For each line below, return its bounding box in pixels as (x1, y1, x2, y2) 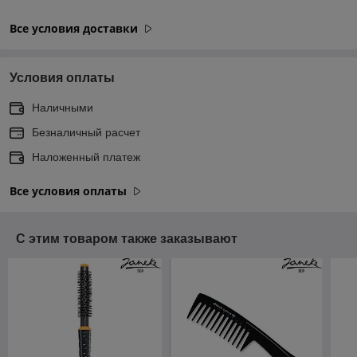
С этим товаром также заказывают (16, 231, 237, 245)
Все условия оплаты (10, 182, 127, 198)
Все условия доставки (10, 20, 138, 36)
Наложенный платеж (32, 150, 140, 163)
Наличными (32, 100, 93, 114)
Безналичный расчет (32, 125, 140, 139)
